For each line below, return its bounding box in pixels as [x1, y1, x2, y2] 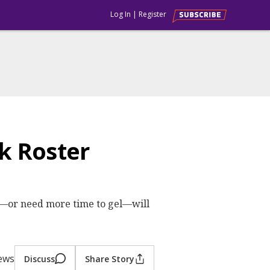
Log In [110, 9, 131, 19]
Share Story [85, 253, 134, 265]
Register [139, 9, 166, 19]
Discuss [24, 253, 55, 265]
